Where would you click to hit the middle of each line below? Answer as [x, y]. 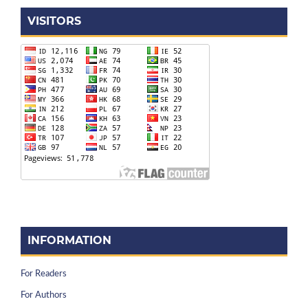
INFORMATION [69, 240]
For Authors [44, 295]
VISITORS [54, 21]
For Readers [44, 274]
